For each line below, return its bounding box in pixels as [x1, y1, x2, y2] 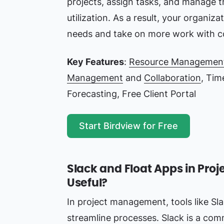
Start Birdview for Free [78, 120, 178, 131]
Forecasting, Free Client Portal [66, 88, 196, 99]
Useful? [66, 177, 108, 188]
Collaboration [143, 72, 201, 83]
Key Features [66, 56, 124, 67]
